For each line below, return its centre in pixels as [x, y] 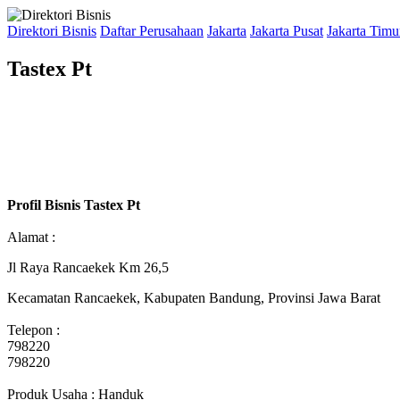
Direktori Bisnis [52, 31]
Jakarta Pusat [287, 31]
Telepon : [33, 329]
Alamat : [31, 237]
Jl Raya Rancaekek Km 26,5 [88, 267]
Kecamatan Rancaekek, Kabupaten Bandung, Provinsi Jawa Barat [194, 297]
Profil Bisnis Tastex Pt [74, 204]
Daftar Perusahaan [152, 31]
